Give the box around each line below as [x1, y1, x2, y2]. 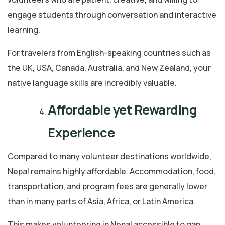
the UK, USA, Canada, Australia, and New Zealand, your [8, 62, 211, 74]
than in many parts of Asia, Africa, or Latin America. [8, 196, 195, 207]
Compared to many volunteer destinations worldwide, [8, 151, 211, 162]
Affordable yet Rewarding [48, 101, 197, 119]
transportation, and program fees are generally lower [8, 181, 207, 192]
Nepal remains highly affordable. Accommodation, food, [8, 166, 216, 177]
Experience [48, 124, 115, 142]
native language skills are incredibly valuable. [8, 77, 177, 89]
